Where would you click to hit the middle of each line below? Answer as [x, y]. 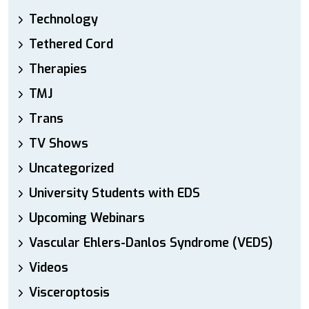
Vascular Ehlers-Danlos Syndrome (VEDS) [151, 243]
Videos [49, 268]
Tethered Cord [71, 44]
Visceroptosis [69, 293]
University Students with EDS [114, 193]
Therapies [58, 69]
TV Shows [59, 144]
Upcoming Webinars [87, 218]
